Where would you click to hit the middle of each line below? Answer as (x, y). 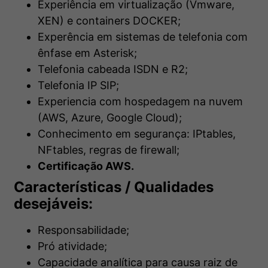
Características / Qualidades (114, 187)
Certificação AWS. (86, 166)
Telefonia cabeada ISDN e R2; (113, 69)
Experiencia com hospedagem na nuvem (140, 102)
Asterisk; (115, 53)
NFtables (60, 150)
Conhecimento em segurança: (115, 134)
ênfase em (66, 53)
